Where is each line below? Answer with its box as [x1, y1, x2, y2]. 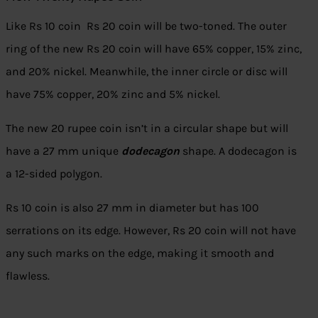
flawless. [6, 269, 50, 283]
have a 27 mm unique [6, 144, 121, 158]
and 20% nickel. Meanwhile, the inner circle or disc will [6, 65, 287, 79]
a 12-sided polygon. [6, 167, 102, 181]
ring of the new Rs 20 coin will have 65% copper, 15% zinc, [6, 42, 302, 56]
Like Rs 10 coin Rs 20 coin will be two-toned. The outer [6, 19, 287, 33]
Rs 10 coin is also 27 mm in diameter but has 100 [6, 201, 259, 215]
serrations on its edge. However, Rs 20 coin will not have [6, 224, 296, 238]
